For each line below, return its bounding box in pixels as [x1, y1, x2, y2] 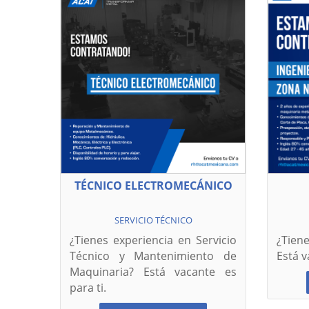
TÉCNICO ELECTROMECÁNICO [74, 178, 232, 193]
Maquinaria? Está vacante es [70, 264, 237, 279]
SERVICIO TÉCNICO [114, 214, 192, 226]
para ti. [70, 280, 106, 295]
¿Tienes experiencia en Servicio [70, 232, 237, 248]
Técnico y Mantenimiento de [70, 248, 237, 263]
